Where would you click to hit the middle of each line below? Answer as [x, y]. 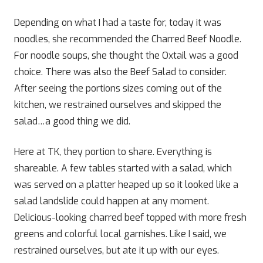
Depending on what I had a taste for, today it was [118, 23]
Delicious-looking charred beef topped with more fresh [130, 218]
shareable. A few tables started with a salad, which [123, 168]
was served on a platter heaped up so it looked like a [126, 185]
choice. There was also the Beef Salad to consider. [120, 72]
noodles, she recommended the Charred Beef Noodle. [128, 39]
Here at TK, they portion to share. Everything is [113, 152]
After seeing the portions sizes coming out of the [118, 88]
